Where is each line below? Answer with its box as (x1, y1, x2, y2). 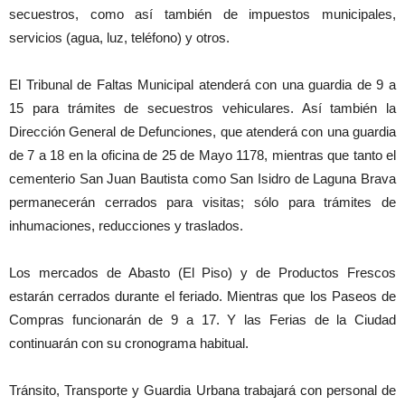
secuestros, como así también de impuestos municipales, (9, 6, 396, 22)
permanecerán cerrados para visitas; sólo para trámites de (9, 194, 396, 210)
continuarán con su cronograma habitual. (9, 335, 249, 351)
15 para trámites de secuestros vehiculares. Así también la (9, 100, 396, 116)
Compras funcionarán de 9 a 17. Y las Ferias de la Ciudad (9, 312, 396, 327)
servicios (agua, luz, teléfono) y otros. (9, 30, 230, 45)
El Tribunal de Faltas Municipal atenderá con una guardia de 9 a (9, 77, 396, 92)
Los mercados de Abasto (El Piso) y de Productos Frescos (9, 265, 396, 280)
